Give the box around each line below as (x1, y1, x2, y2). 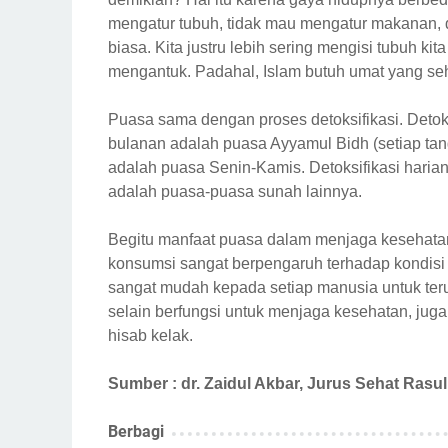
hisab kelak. (108, 327, 193, 345)
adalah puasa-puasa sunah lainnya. (108, 183, 362, 201)
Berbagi (108, 422, 164, 442)
